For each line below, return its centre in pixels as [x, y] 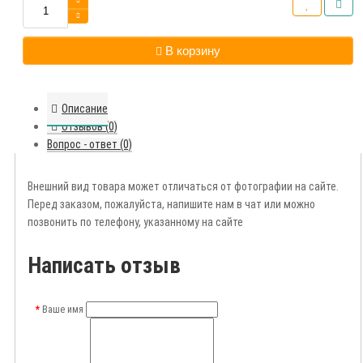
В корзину [193, 51]
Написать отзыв [104, 265]
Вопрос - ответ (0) [90, 145]
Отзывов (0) [90, 127]
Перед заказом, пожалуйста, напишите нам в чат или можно [171, 205]
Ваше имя [63, 310]
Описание [85, 109]
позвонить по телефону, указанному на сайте [135, 222]
